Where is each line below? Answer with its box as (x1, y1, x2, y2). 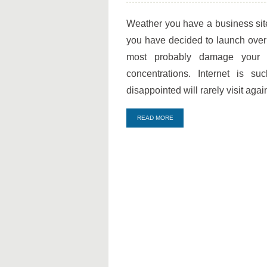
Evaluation (229, 25, 264, 33)
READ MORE (136, 114, 173, 121)
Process (229, 38, 256, 46)
